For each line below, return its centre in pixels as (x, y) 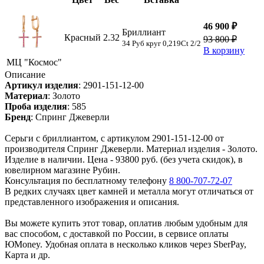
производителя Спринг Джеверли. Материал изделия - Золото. (131, 149)
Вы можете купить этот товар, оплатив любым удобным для (126, 223)
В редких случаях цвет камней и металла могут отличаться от (129, 192)
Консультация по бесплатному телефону (87, 181)
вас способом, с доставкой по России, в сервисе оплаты (117, 234)
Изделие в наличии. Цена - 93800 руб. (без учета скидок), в (124, 160)
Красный (82, 38)
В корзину (224, 51)
